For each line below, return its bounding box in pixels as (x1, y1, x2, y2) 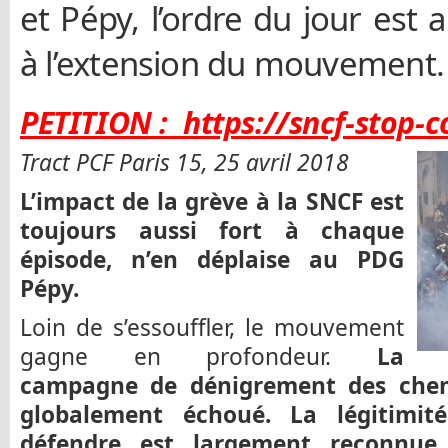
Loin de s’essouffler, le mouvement (20, 311, 404, 343)
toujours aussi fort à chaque (20, 214, 404, 246)
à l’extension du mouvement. (20, 41, 444, 87)
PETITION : (20, 101, 184, 143)
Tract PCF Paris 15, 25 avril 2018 (20, 147, 355, 179)
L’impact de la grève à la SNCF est (20, 185, 404, 217)
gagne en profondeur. (20, 340, 332, 372)
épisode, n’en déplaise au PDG (20, 243, 404, 275)
